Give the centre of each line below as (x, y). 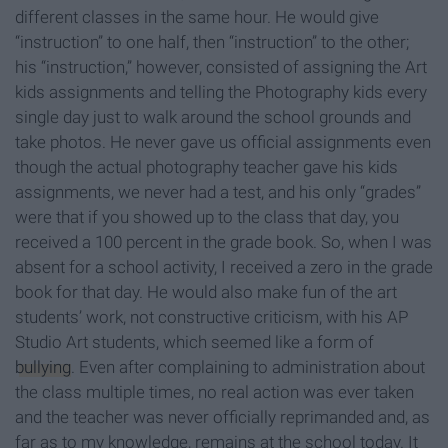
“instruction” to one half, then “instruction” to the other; (212, 42)
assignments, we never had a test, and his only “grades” (218, 192)
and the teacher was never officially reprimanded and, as (222, 417)
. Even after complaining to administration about (248, 367)
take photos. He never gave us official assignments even (223, 142)
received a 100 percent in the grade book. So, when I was (223, 242)
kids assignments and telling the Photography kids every (221, 92)
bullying (43, 367)
